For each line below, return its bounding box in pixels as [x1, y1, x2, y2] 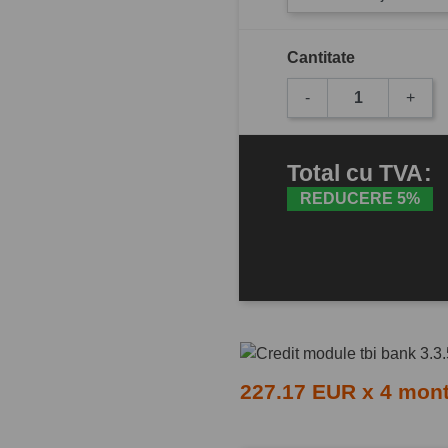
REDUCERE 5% [299, 190, 420, 208]
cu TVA [346, 160, 428, 187]
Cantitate [287, 48, 355, 66]
